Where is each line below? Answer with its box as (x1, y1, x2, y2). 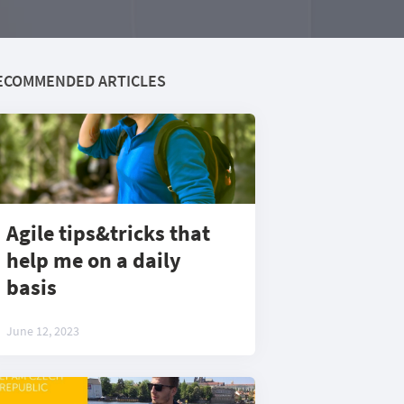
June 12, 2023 (6, 323, 79, 339)
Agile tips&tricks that (6, 219, 210, 247)
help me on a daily (6, 246, 181, 274)
